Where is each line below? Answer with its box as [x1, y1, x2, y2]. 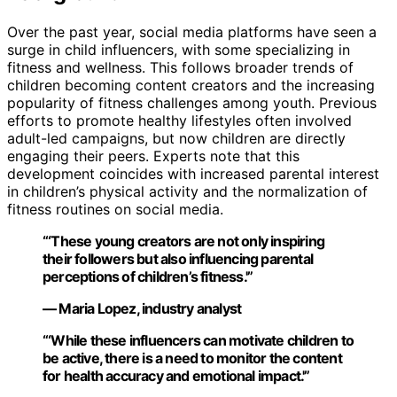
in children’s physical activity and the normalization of [7, 182, 368, 200]
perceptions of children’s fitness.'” [43, 267, 253, 285]
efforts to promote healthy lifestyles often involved [7, 111, 352, 129]
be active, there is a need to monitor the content [43, 348, 342, 367]
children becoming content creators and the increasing [7, 75, 375, 94]
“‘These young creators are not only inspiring [43, 231, 325, 250]
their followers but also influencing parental [43, 249, 313, 268]
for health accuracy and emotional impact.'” [43, 366, 310, 385]
